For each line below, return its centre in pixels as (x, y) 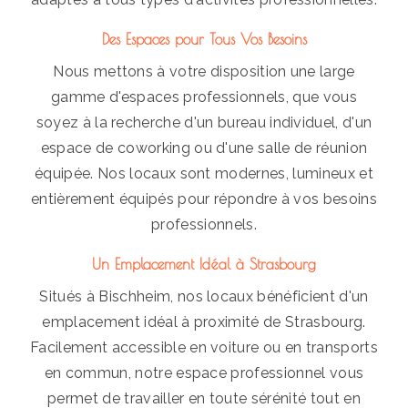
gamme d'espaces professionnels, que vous (204, 97)
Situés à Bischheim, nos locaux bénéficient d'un (204, 296)
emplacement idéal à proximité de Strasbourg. (204, 321)
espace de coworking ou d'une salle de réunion (204, 148)
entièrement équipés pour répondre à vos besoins (204, 199)
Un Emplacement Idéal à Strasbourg (204, 264)
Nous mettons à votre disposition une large (204, 71)
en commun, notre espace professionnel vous (204, 372)
